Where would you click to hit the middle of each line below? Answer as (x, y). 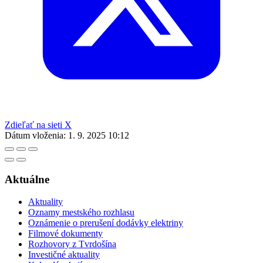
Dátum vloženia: (35, 135)
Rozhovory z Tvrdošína (72, 244)
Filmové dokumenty (65, 234)
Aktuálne (27, 179)
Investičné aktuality (64, 255)
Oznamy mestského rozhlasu (81, 213)
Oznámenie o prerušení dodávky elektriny (106, 223)
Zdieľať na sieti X (38, 124)
